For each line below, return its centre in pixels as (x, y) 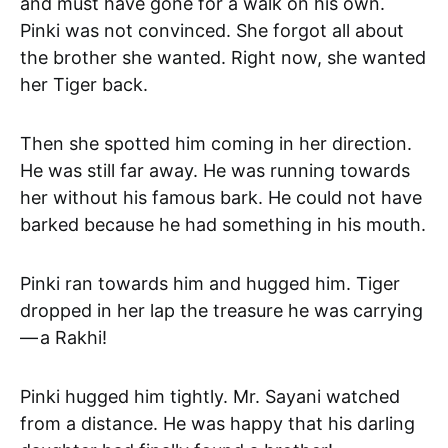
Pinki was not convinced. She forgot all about (212, 30)
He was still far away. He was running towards (215, 170)
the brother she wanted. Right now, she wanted (223, 57)
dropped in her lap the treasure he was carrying (222, 310)
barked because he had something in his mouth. (223, 224)
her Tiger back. (84, 84)
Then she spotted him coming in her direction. (216, 143)
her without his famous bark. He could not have (221, 197)
